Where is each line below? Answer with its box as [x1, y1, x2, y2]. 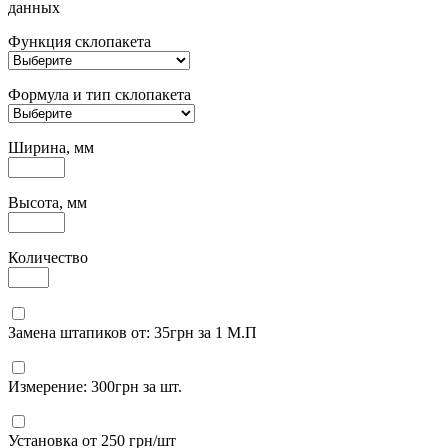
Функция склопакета [8, 33, 151, 51]
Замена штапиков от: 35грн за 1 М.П [8, 324, 257, 342]
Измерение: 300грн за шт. [8, 378, 182, 396]
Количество [8, 249, 88, 267]
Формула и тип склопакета [8, 86, 191, 104]
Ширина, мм [8, 139, 94, 157]
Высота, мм [8, 194, 87, 212]
